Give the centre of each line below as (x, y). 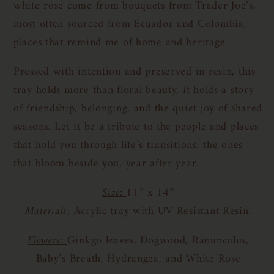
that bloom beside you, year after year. (107, 164)
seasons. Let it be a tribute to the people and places (136, 127)
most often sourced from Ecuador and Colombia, (130, 24)
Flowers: (47, 241)
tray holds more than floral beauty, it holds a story (134, 91)
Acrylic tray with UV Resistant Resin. (161, 212)
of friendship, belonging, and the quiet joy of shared (138, 109)
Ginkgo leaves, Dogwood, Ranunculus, (158, 241)
